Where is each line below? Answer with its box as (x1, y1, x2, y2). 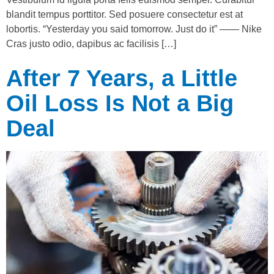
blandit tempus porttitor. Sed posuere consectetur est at (6, 9, 243, 20)
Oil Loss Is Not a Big (6, 90, 234, 116)
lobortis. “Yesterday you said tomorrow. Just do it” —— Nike (6, 23, 262, 34)
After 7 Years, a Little (6, 65, 237, 91)
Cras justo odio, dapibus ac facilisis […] (6, 38, 176, 49)
